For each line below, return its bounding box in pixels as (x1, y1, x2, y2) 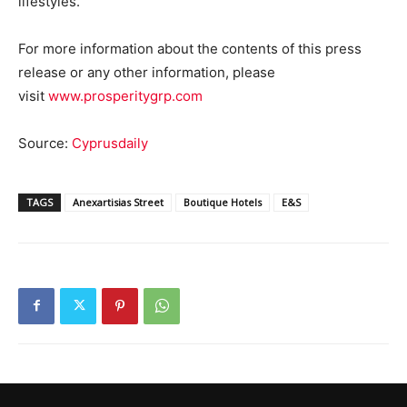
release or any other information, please (18, 63, 275, 81)
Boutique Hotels (184, 194, 262, 209)
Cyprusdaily (72, 134, 148, 152)
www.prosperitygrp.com (48, 86, 203, 104)
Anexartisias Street (73, 194, 164, 209)
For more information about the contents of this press (18, 39, 362, 57)
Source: (18, 134, 72, 152)
